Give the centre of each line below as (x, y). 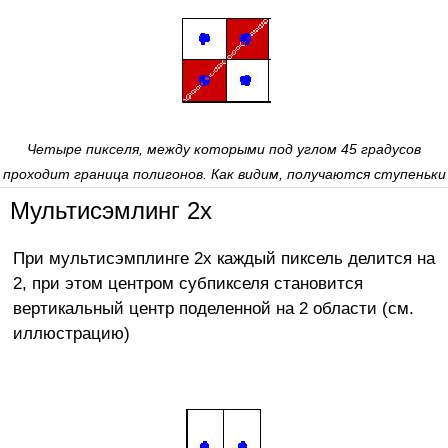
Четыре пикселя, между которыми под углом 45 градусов (224, 148)
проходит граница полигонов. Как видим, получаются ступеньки (224, 173)
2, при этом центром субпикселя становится (187, 282)
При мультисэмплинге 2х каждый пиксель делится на (223, 257)
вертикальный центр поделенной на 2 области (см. (213, 307)
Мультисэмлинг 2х (111, 210)
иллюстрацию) (71, 332)
